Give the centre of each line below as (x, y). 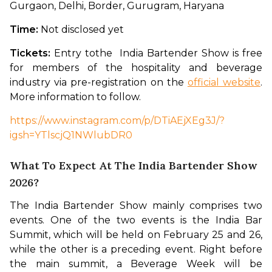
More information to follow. (76, 97)
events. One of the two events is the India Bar (136, 220)
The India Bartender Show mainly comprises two (136, 206)
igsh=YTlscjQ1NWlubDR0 (71, 135)
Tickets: (32, 53)
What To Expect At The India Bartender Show (133, 166)
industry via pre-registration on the (99, 83)
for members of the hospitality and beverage (136, 68)
